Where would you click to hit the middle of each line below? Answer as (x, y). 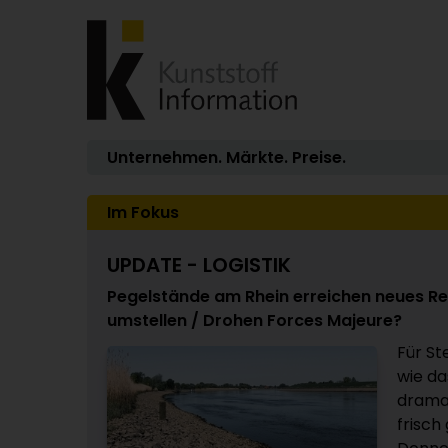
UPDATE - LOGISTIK (199, 265)
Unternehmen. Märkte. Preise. (226, 157)
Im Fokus (143, 212)
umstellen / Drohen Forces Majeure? (254, 320)
